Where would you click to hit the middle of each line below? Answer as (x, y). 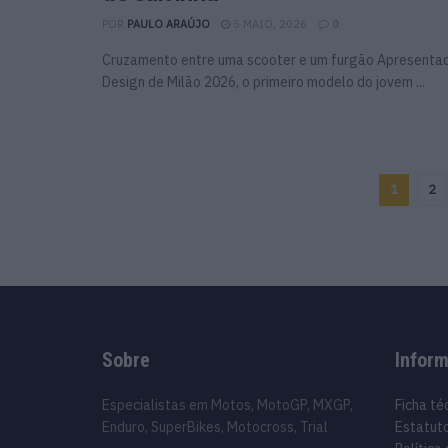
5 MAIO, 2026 (268, 23)
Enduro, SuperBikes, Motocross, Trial (215, 426)
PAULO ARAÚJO (168, 23)
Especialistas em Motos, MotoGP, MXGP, (227, 404)
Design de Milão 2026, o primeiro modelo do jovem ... (263, 81)
